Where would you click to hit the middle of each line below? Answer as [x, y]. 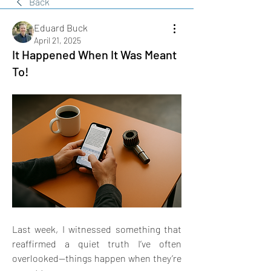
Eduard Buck [61, 28]
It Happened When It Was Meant [94, 54]
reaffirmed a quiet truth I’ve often [97, 243]
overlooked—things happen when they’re [97, 258]
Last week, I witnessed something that [97, 229]
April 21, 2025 [57, 40]
